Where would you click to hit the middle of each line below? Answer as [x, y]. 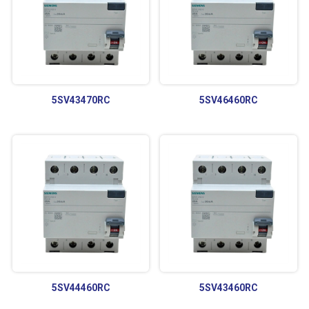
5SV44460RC [80, 288]
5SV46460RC [229, 100]
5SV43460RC [229, 288]
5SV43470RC [80, 100]
